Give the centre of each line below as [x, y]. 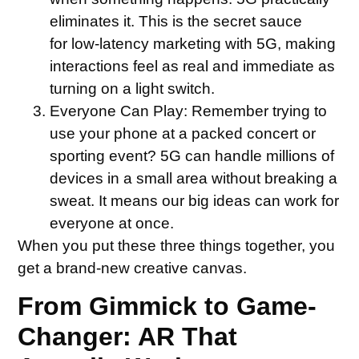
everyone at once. [112, 223]
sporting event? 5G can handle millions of [192, 155]
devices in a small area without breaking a [194, 178]
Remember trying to [258, 111]
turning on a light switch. [133, 88]
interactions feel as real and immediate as [193, 66]
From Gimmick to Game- [167, 307]
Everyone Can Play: [119, 111]
